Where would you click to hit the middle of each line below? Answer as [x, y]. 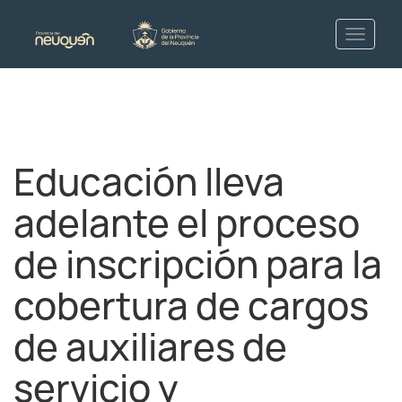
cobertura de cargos [191, 306]
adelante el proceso [187, 223]
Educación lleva [149, 182]
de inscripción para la [198, 265]
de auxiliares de [150, 347]
